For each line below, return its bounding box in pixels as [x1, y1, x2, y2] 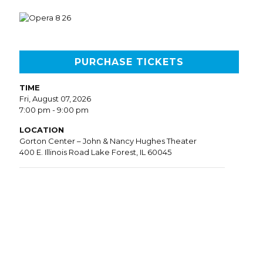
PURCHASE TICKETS [75, 56, 184, 68]
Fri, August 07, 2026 [19, 94, 91, 103]
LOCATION [19, 125, 64, 134]
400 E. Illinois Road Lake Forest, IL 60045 [19, 147, 171, 157]
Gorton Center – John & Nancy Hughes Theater [19, 136, 197, 146]
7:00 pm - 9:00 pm [19, 105, 89, 114]
